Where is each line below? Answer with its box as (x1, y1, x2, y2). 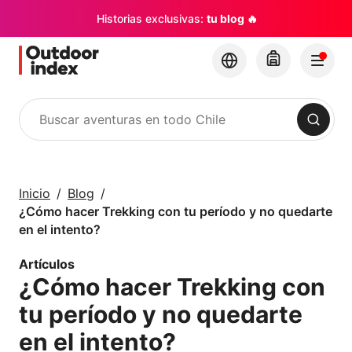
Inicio (19, 185, 50, 201)
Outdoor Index (130, 211, 257, 233)
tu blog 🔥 (206, 12, 258, 26)
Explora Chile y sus (130, 175, 296, 197)
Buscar (30, 119, 41, 136)
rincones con (130, 193, 244, 215)
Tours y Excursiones (130, 157, 244, 172)
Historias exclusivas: (96, 12, 207, 26)
